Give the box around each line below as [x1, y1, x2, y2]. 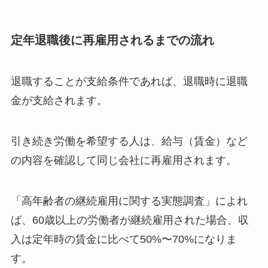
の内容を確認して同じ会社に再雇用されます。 [10, 154, 237, 167]
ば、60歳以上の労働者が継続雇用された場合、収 [10, 214, 249, 227]
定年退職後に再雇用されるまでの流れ [10, 33, 214, 47]
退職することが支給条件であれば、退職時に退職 [10, 75, 248, 88]
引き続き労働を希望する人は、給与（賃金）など [10, 135, 248, 148]
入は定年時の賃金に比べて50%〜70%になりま [10, 233, 237, 246]
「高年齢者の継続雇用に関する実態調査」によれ [10, 195, 248, 208]
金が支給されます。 [10, 95, 108, 107]
